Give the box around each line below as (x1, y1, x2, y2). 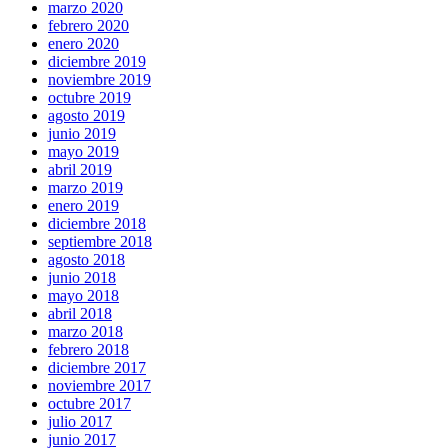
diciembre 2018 (48, 214, 146, 232)
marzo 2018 (48, 322, 123, 340)
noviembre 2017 (48, 376, 151, 394)
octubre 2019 (48, 88, 131, 106)
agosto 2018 (48, 250, 125, 268)
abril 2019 (48, 160, 112, 178)
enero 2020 (48, 34, 119, 52)
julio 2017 (48, 412, 112, 430)
